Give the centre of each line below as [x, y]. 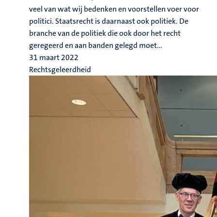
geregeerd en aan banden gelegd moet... [96, 45]
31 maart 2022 [54, 57]
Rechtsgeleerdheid [60, 70]
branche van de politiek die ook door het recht [105, 33]
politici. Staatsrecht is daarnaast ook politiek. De [109, 21]
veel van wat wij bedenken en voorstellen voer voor [114, 9]
